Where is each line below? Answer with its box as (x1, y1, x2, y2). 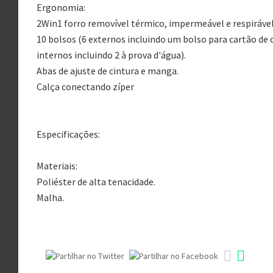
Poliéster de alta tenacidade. (37, 175, 155, 188)
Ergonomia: (37, 1, 85, 14)
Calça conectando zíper (37, 80, 134, 93)
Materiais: (37, 160, 77, 172)
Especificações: (37, 128, 100, 141)
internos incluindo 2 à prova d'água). (37, 49, 186, 62)
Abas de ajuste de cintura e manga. (37, 65, 179, 77)
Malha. (37, 191, 64, 204)
